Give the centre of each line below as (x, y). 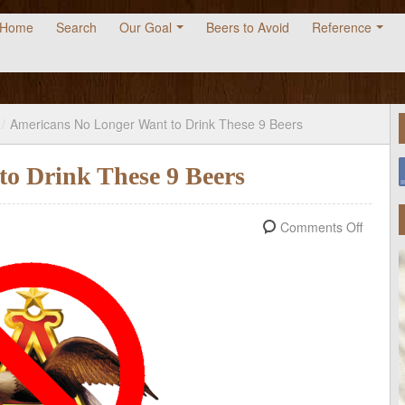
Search (76, 27)
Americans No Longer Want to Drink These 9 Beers (156, 124)
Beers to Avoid (248, 27)
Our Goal (146, 27)
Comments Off (321, 227)
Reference (342, 27)
